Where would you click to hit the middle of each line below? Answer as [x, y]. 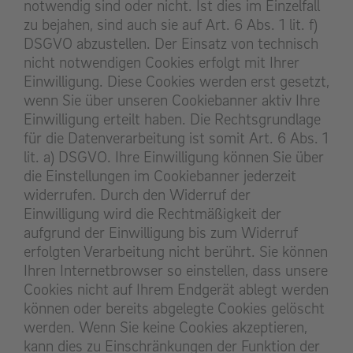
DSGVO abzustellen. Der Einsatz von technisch [171, 44]
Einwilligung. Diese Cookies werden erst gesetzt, [176, 82]
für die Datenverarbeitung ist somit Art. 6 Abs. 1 [176, 138]
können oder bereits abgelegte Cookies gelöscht [174, 308]
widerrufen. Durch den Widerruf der [137, 195]
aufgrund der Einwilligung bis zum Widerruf [161, 233]
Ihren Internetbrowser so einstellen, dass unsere [176, 271]
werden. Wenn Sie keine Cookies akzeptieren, [165, 327]
